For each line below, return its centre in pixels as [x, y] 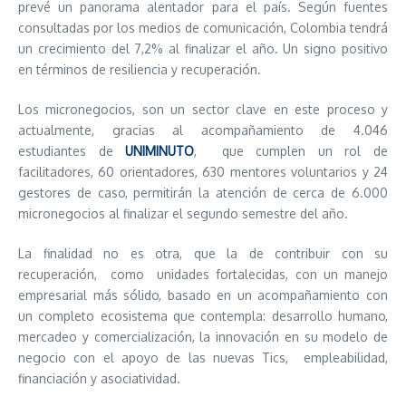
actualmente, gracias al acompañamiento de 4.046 [203, 130]
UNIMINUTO [160, 151]
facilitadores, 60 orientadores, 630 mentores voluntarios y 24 [203, 172]
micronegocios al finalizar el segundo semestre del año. [183, 213]
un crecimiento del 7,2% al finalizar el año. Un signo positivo [203, 48]
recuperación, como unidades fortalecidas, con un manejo [203, 274]
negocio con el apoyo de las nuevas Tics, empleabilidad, [203, 358]
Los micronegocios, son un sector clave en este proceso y [203, 109]
